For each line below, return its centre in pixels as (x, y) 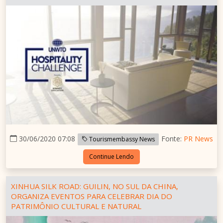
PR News (198, 138)
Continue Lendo (111, 156)
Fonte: (172, 138)
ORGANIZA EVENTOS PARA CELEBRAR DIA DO (92, 196)
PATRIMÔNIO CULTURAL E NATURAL (76, 206)
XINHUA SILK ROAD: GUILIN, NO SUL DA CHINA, (95, 186)
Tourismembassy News (121, 139)
